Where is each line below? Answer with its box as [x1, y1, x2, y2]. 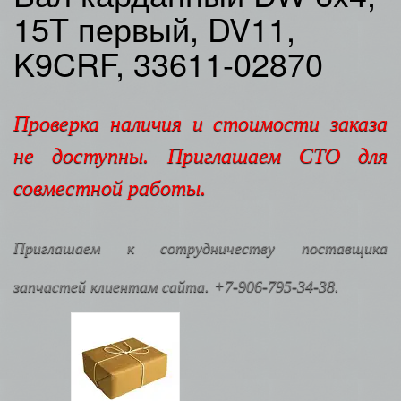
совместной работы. [13, 176, 206, 200]
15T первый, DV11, [13, 5, 295, 51]
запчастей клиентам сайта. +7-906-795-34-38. [13, 277, 339, 295]
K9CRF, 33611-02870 [13, 40, 323, 86]
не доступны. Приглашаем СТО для [13, 144, 388, 167]
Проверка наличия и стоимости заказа [13, 112, 388, 135]
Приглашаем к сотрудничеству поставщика [13, 239, 388, 257]
